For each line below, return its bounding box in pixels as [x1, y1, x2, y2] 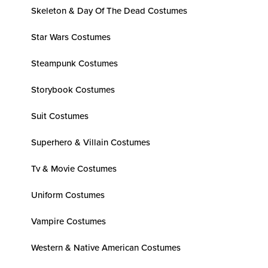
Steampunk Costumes [31, 57, 118, 69]
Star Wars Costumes [31, 31, 111, 42]
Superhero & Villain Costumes [31, 136, 150, 148]
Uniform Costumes [31, 189, 105, 200]
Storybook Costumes [31, 84, 115, 95]
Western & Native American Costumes [31, 242, 181, 253]
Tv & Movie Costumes [31, 163, 117, 174]
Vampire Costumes [31, 215, 106, 227]
